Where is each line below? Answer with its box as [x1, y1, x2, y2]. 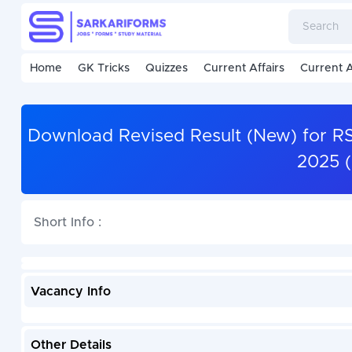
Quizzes [145, 63, 188, 74]
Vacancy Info [30, 285, 111, 299]
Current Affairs [203, 63, 284, 74]
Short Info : [33, 216, 101, 229]
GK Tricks [77, 63, 130, 74]
